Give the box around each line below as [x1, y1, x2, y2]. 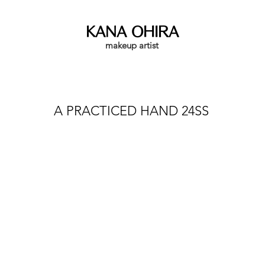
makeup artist [105, 40, 159, 51]
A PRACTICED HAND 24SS [54, 103, 209, 119]
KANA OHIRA [86, 25, 179, 38]
